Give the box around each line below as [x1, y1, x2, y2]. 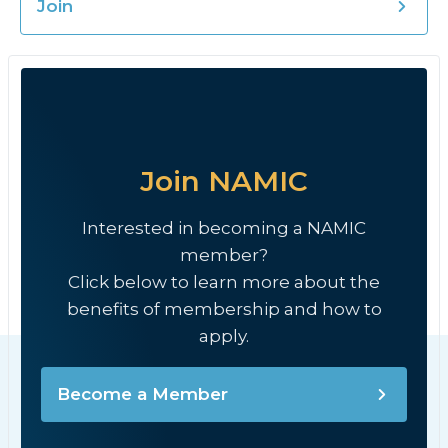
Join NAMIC [140, 164, 308, 198]
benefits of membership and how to [66, 299, 382, 319]
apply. [199, 326, 249, 346]
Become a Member [57, 384, 228, 404]
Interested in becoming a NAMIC [82, 218, 366, 238]
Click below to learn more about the [68, 272, 380, 292]
